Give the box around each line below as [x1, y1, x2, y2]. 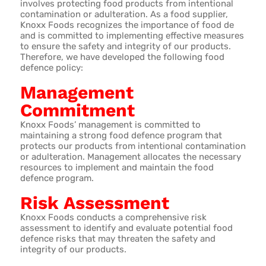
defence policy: [20, 62, 83, 73]
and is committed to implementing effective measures [20, 30, 244, 41]
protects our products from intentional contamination [20, 140, 246, 151]
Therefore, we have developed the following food [20, 51, 224, 62]
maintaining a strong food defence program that [20, 129, 222, 141]
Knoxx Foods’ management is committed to [20, 119, 201, 130]
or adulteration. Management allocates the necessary [20, 151, 241, 162]
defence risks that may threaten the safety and [20, 233, 216, 244]
